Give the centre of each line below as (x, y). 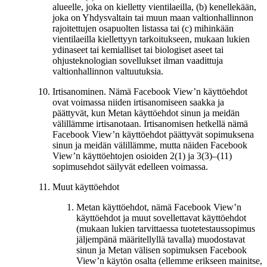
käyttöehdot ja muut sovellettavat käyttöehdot (161, 218)
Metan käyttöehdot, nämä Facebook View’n (159, 207)
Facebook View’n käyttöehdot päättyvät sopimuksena (153, 134)
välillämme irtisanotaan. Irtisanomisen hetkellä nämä (150, 123)
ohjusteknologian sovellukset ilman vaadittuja (138, 60)
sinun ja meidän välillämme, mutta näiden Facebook (150, 145)
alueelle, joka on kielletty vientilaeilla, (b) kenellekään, (154, 7)
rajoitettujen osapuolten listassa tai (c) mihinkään (143, 28)
